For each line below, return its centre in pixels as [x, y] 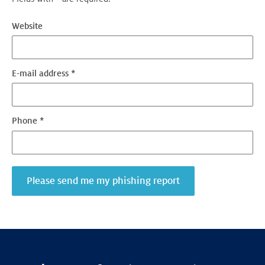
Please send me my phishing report [103, 181]
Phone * [28, 121]
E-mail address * [44, 74]
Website [27, 26]
